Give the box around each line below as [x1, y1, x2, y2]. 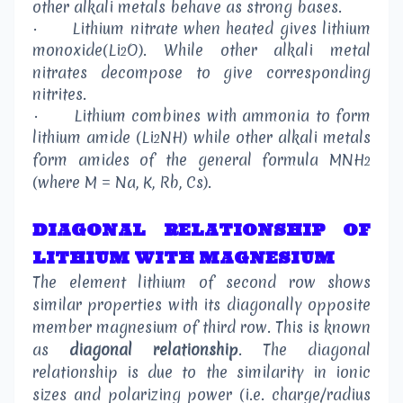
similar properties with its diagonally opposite [32, 294, 371, 316]
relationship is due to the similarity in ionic [32, 362, 371, 383]
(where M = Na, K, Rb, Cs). [32, 172, 211, 193]
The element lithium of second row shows [32, 272, 371, 293]
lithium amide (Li [32, 127, 155, 148]
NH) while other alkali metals [160, 127, 372, 148]
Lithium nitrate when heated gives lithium [72, 18, 372, 40]
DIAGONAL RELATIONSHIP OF [32, 219, 371, 241]
